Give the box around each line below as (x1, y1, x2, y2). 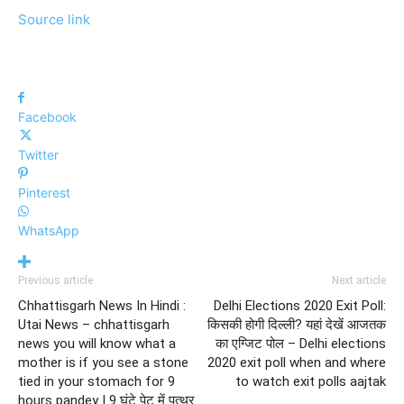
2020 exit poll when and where (207, 354, 386, 371)
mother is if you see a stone (18, 354, 188, 371)
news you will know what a (18, 335, 176, 352)
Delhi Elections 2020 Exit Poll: (214, 298, 386, 314)
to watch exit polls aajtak (235, 373, 386, 390)
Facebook (18, 109, 77, 124)
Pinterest (18, 185, 70, 200)
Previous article (18, 274, 93, 287)
